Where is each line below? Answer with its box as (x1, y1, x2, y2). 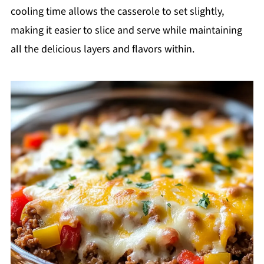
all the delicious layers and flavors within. (10, 42, 194, 57)
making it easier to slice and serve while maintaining (10, 23, 242, 38)
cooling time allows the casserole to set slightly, (10, 4, 224, 19)
